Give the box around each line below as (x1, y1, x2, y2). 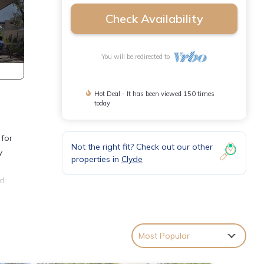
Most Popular (138, 230, 190, 241)
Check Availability (105, 11, 203, 26)
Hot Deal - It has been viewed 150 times (94, 90, 215, 98)
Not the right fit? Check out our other (71, 141, 213, 152)
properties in (71, 154, 121, 164)
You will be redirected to (101, 52, 174, 61)
